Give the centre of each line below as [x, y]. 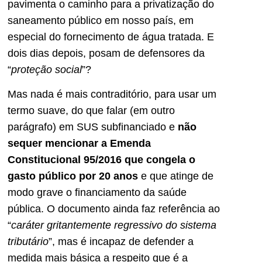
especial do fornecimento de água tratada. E [111, 37]
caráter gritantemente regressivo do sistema [114, 225]
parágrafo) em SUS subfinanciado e [93, 127]
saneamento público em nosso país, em [101, 20]
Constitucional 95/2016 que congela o [101, 160]
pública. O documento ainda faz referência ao [114, 209]
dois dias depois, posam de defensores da [106, 53]
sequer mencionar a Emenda [79, 144]
